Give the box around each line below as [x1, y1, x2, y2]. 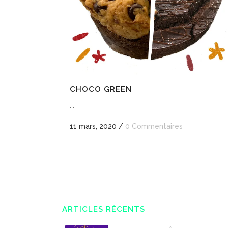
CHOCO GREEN [70, 84, 132, 94]
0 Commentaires [125, 122, 183, 130]
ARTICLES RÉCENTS [62, 205, 145, 214]
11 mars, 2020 [70, 122, 117, 130]
